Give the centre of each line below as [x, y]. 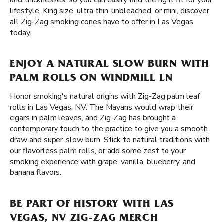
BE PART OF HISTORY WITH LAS [92, 205]
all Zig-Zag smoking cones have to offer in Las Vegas [102, 22]
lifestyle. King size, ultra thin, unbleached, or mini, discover [110, 11]
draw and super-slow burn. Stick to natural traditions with [110, 140]
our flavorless [35, 151]
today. [21, 33]
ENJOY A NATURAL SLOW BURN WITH [110, 65]
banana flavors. [36, 172]
